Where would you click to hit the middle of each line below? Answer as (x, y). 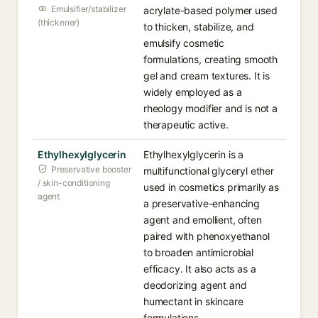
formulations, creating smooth (211, 59)
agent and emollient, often (203, 220)
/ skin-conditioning (74, 183)
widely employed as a (193, 92)
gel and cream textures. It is (207, 76)
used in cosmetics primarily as (211, 187)
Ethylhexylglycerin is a (194, 154)
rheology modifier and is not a (210, 108)
